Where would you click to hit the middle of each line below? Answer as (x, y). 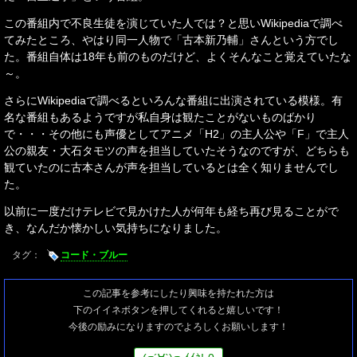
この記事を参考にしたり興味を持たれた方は (178, 293)
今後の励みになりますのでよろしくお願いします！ (178, 326)
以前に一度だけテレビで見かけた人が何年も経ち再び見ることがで (171, 211)
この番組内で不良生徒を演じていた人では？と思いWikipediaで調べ (173, 23)
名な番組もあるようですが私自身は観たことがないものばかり (160, 117)
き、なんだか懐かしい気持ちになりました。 (116, 228)
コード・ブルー (94, 255)
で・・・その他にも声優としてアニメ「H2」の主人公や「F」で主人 (177, 133)
